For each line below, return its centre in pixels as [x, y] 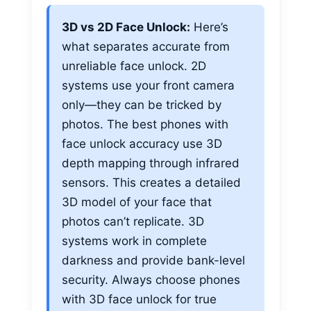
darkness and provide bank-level [153, 260]
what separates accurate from [146, 46]
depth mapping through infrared [151, 163]
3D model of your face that [137, 202]
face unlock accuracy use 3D [142, 143]
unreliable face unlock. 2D [134, 66]
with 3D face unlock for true [139, 299]
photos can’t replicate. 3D [133, 221]
